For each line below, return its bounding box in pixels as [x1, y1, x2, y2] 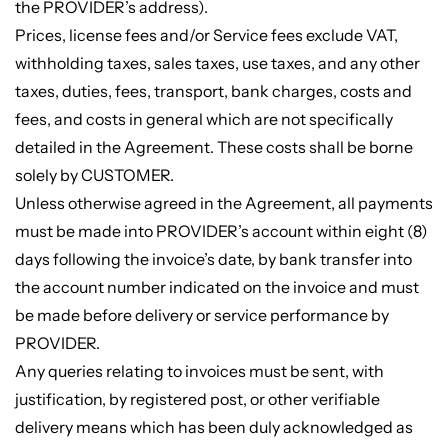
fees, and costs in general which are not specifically [14, 108, 393, 129]
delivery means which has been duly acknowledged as [14, 416, 413, 437]
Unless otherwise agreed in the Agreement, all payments [14, 192, 433, 213]
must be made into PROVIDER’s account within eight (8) [14, 220, 428, 241]
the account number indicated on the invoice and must [14, 276, 419, 297]
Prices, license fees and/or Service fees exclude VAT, [14, 24, 398, 45]
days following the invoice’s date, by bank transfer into [14, 248, 412, 269]
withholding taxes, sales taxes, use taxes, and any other [14, 52, 420, 73]
